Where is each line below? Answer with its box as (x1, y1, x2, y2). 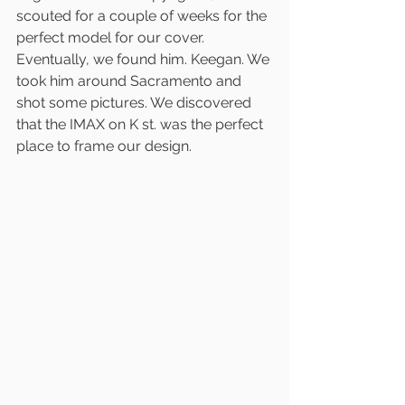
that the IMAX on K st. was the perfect (16, 115, 267, 133)
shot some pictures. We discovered (16, 93, 255, 111)
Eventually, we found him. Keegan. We (16, 50, 273, 68)
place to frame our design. (16, 137, 195, 155)
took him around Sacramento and (16, 71, 245, 89)
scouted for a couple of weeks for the (16, 6, 270, 24)
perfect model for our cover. (16, 28, 208, 46)
